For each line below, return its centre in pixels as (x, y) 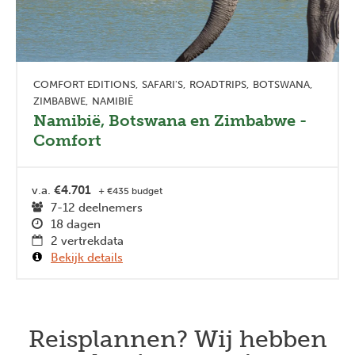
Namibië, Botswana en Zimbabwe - (170, 120)
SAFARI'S (162, 84)
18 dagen (76, 224)
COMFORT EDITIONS (84, 84)
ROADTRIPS (218, 84)
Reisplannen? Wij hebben (177, 339)
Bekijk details (87, 257)
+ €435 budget (130, 191)
